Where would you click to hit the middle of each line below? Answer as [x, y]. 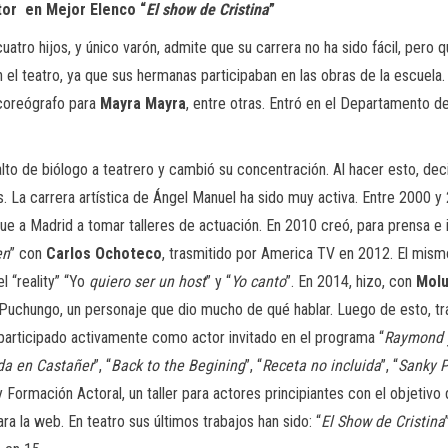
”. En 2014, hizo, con [351, 281]
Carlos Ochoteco [104, 253]
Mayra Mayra [143, 103]
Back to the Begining [178, 365]
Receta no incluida [321, 365]
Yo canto [258, 281]
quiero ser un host [147, 281]
